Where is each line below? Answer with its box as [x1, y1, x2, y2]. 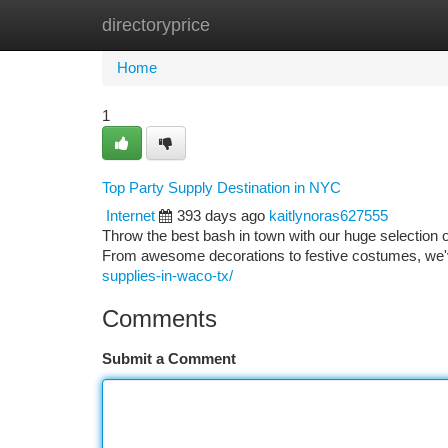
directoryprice [102, 15, 210, 35]
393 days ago [177, 208, 265, 224]
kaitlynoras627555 [269, 208, 388, 224]
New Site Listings [202, 17, 315, 33]
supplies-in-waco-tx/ [102, 268, 233, 284]
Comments [102, 305, 217, 332]
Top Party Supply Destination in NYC [102, 180, 341, 196]
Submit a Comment [102, 351, 236, 367]
